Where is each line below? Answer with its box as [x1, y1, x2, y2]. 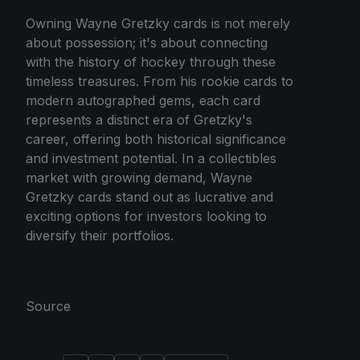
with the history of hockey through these [26, 54, 276, 71]
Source [26, 298, 71, 315]
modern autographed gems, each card [26, 92, 260, 109]
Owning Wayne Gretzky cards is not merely [26, 15, 290, 32]
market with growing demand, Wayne [26, 170, 252, 186]
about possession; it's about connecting [26, 35, 268, 51]
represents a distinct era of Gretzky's [26, 112, 252, 129]
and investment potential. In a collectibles [26, 150, 276, 167]
